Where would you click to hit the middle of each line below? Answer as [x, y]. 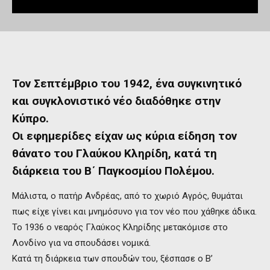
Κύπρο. [30, 118]
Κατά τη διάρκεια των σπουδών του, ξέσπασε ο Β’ [112, 258]
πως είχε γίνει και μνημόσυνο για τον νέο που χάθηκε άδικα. [134, 211]
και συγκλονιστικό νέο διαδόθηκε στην [116, 101]
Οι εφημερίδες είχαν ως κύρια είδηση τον [124, 136]
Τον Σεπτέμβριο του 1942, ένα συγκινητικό [127, 83]
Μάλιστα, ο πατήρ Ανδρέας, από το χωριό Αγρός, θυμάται [127, 196]
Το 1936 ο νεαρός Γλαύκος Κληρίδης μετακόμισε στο [120, 227]
